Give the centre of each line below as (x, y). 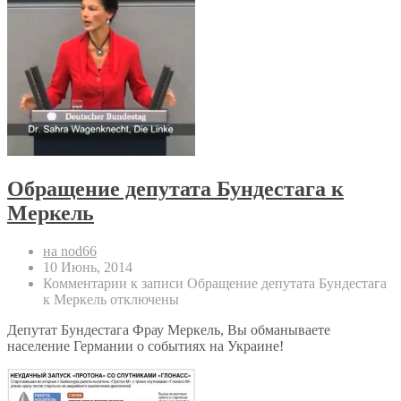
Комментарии (85, 284)
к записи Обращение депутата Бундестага (257, 284)
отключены (143, 300)
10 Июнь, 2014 (88, 268)
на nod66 (70, 252)
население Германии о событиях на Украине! (145, 346)
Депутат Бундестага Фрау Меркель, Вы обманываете (169, 330)
